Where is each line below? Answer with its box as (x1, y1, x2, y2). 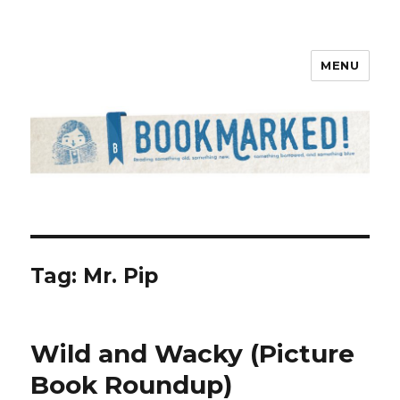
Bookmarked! (30, 65, 177, 91)
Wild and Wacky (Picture (30, 338, 355, 370)
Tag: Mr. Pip (30, 263, 159, 289)
